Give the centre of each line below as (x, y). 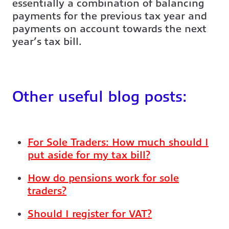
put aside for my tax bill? (89, 155)
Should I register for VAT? (90, 214)
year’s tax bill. (47, 42)
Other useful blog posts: (100, 97)
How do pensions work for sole (103, 178)
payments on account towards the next (109, 29)
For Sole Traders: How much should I (118, 142)
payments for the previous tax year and (110, 16)
